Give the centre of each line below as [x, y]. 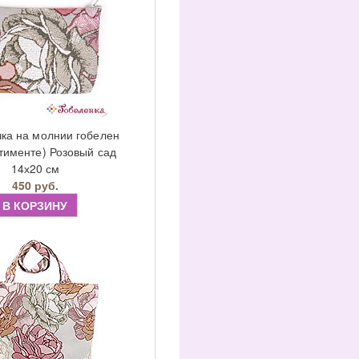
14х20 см [35, 168]
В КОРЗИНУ [35, 205]
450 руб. [35, 185]
